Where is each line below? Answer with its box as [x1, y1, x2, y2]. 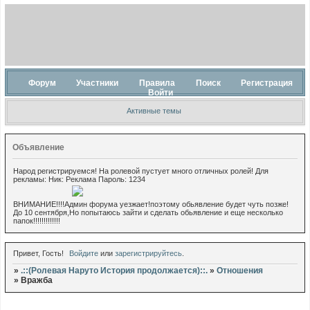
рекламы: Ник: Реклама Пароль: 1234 [12, 175, 145, 184]
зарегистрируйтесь [115, 249, 183, 258]
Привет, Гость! [12, 249, 64, 258]
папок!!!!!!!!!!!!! [12, 217, 60, 226]
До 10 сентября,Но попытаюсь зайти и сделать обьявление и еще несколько [12, 208, 283, 217]
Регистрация [241, 78, 293, 88]
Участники [76, 78, 119, 88]
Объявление [12, 142, 64, 152]
